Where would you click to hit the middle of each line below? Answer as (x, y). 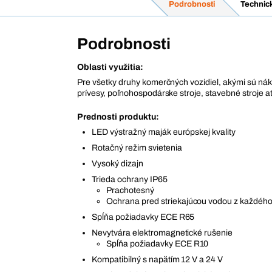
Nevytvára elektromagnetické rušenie (162, 233)
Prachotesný (130, 191)
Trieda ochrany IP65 (130, 180)
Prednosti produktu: (118, 117)
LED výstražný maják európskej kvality (164, 132)
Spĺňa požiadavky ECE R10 (158, 244)
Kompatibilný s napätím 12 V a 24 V (158, 260)
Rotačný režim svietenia (137, 148)
